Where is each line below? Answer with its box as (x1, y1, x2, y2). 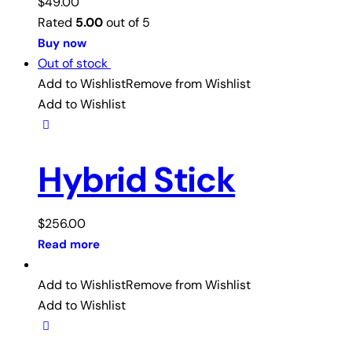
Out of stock (38, 55, 108, 72)
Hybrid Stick (38, 157, 236, 203)
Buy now (38, 35, 86, 52)
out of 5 (103, 14, 150, 31)
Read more (38, 236, 100, 253)
